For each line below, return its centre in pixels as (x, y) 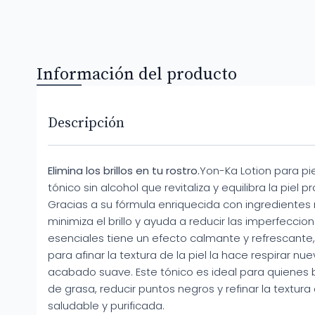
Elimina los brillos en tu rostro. (124, 171)
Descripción (86, 123)
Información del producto (137, 75)
